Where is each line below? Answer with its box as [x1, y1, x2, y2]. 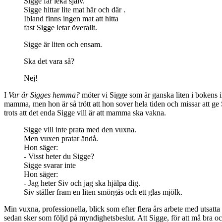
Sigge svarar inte [24, 161, 76, 170]
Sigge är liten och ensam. [24, 40, 102, 49]
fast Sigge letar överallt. [24, 23, 97, 32]
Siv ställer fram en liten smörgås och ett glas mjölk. [24, 188, 182, 197]
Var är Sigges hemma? [8, 91, 80, 100]
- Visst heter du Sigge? [24, 152, 94, 161]
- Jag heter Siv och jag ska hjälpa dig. [24, 179, 140, 188]
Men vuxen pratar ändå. [24, 134, 98, 143]
